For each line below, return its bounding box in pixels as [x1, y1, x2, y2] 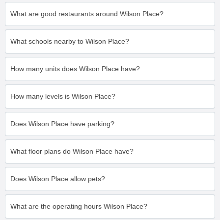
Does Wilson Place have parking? [10, 120, 114, 128]
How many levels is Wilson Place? [10, 92, 115, 100]
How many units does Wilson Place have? [10, 65, 140, 73]
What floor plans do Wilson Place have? [10, 147, 134, 155]
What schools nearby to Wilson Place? [10, 37, 129, 45]
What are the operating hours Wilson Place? [10, 202, 147, 210]
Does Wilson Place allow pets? [10, 175, 105, 183]
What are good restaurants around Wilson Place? [10, 10, 164, 18]
